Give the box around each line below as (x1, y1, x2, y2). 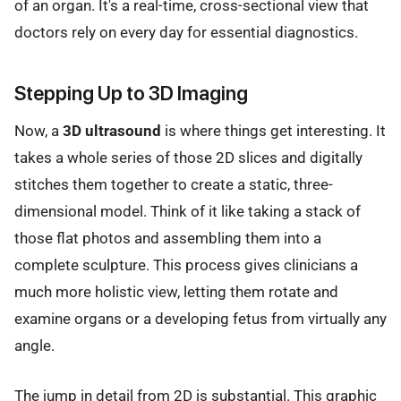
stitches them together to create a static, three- (14, 175, 333, 193)
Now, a (14, 121, 63, 140)
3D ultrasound (63, 121, 161, 140)
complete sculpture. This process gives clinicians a (14, 255, 358, 274)
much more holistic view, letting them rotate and (14, 282, 338, 301)
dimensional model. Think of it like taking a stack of (14, 201, 361, 220)
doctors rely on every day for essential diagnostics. (14, 23, 358, 42)
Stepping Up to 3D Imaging (14, 81, 248, 105)
